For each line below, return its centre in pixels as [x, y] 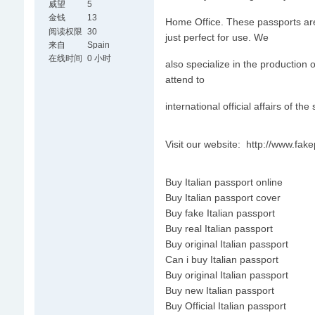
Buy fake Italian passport [220, 213]
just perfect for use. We [217, 37]
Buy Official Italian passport [225, 306]
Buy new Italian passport [219, 290]
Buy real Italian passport [219, 229]
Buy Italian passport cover [223, 198]
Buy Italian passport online [224, 182]
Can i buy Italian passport [221, 259]
